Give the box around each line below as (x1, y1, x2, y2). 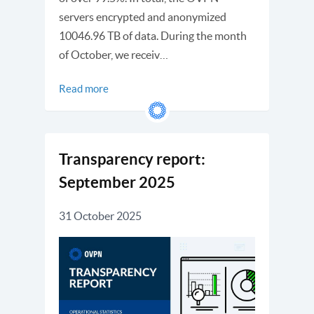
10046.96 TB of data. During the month (59, 29, 247, 42)
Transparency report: (59, 150, 205, 168)
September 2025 (59, 173, 175, 191)
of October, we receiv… (59, 48, 168, 61)
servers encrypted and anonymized (59, 11, 226, 23)
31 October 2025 (59, 210, 142, 222)
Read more (59, 83, 109, 95)
